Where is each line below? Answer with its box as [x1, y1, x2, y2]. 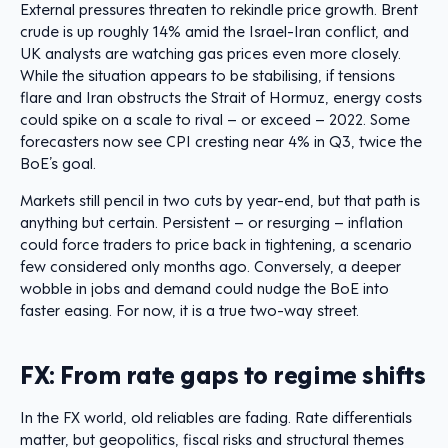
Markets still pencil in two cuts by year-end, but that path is [20, 188, 420, 211]
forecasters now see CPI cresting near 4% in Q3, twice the [20, 129, 422, 152]
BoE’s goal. [20, 151, 96, 174]
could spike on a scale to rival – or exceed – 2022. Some [20, 107, 410, 130]
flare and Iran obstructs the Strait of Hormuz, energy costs [20, 85, 422, 108]
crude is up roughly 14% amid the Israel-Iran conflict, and [20, 19, 409, 42]
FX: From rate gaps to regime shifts [20, 355, 426, 392]
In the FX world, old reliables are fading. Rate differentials [20, 405, 412, 428]
